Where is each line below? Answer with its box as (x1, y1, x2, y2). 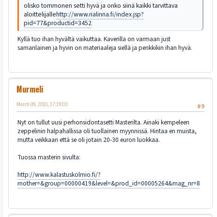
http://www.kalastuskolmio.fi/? (17, 170, 101, 180)
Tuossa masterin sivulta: (17, 153, 80, 162)
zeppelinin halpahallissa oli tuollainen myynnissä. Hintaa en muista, (17, 126, 197, 136)
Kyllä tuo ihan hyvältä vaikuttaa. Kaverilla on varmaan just (17, 34, 170, 44)
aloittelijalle (24, 9, 56, 19)
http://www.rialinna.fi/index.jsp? (56, 9, 144, 19)
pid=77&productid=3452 (24, 18, 92, 28)
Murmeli (16, 83, 43, 95)
